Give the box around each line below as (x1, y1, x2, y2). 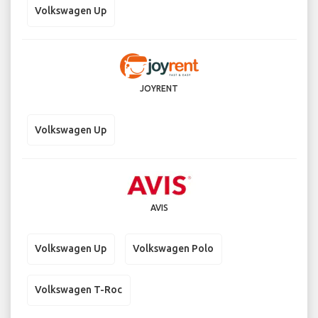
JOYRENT (140, 84, 178, 94)
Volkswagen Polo (133, 243, 214, 255)
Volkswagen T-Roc (35, 284, 122, 296)
